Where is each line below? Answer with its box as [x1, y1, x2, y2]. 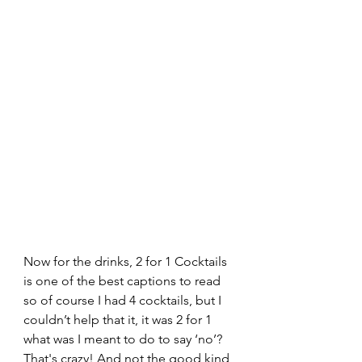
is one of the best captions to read [23, 273, 224, 289]
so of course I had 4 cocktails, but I [23, 293, 225, 309]
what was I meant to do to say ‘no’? [23, 331, 225, 347]
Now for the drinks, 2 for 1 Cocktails [23, 254, 230, 270]
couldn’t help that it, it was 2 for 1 [23, 312, 215, 328]
